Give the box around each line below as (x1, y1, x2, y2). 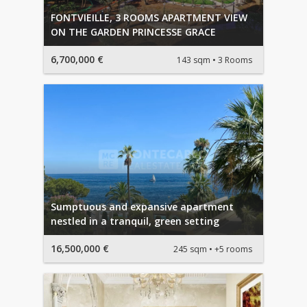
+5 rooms (214, 243, 252, 255)
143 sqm (177, 53, 210, 66)
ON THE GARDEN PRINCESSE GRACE (51, 25, 216, 39)
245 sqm (173, 243, 207, 255)
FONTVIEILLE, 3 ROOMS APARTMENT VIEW (51, 11, 247, 25)
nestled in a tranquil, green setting (51, 214, 219, 228)
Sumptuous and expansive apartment (51, 200, 234, 214)
